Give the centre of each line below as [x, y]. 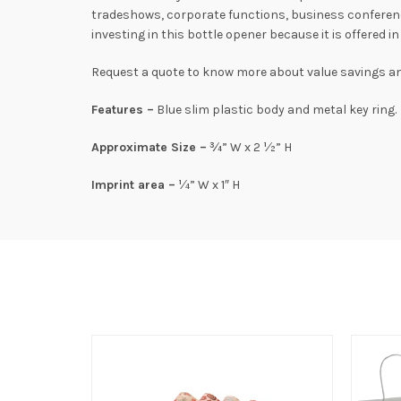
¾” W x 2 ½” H [249, 147]
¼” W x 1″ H [208, 185]
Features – [123, 110]
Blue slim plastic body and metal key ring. [275, 110]
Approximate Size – [149, 147]
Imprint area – [133, 185]
